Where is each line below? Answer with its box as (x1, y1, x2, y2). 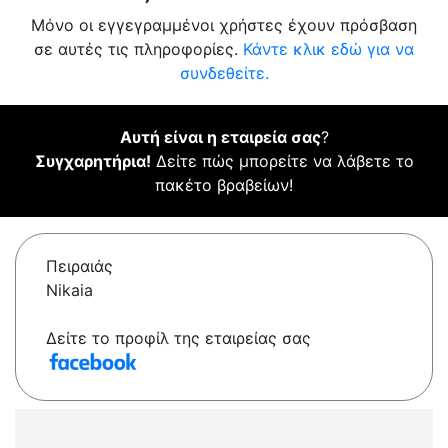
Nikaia (46, 280, 93, 301)
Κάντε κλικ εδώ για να (243, 39, 414, 60)
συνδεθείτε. (179, 63, 269, 84)
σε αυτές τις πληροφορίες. (34, 39, 243, 60)
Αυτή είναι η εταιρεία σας (119, 127, 321, 148)
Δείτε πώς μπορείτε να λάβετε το (150, 151, 414, 172)
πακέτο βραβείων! (155, 175, 293, 196)
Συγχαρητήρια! (34, 151, 151, 172)
